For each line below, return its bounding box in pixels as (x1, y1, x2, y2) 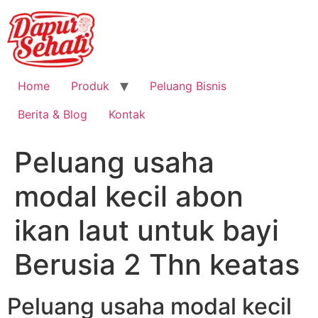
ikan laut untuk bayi (14, 213, 279, 248)
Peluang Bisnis (150, 79, 226, 93)
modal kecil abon (14, 179, 243, 214)
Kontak (109, 107, 146, 121)
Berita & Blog (18, 107, 87, 121)
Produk (71, 79, 109, 93)
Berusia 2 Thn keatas (14, 247, 300, 282)
